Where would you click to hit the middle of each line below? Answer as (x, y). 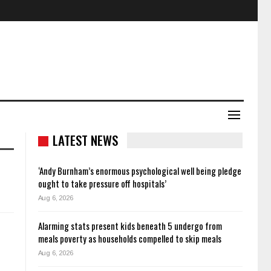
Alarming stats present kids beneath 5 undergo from (130, 226)
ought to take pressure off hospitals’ (102, 184)
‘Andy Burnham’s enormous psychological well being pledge (139, 171)
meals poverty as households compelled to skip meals (129, 239)
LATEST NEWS (85, 140)
